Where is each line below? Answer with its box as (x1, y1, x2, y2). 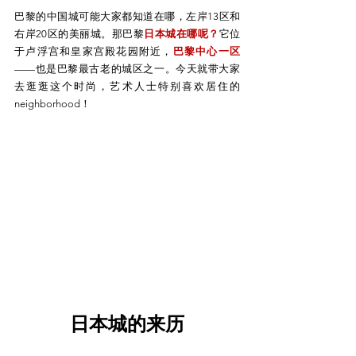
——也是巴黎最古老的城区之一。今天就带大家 (14, 62, 240, 75)
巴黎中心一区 (172, 44, 241, 57)
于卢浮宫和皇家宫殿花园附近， (14, 44, 173, 57)
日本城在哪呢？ (144, 27, 219, 40)
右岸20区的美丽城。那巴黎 (14, 27, 144, 40)
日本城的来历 (70, 312, 184, 336)
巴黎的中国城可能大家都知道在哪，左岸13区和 (14, 10, 240, 22)
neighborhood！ (14, 97, 91, 110)
